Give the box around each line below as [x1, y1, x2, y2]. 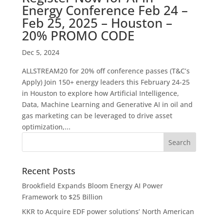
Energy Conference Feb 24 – [21, 1, 188, 19]
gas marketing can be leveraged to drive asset [21, 111, 172, 121]
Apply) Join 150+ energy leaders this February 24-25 [21, 77, 190, 87]
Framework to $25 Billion [21, 192, 103, 202]
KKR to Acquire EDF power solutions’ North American [21, 207, 194, 217]
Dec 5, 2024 [21, 48, 59, 57]
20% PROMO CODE [21, 27, 134, 45]
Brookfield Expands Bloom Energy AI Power [21, 181, 163, 191]
